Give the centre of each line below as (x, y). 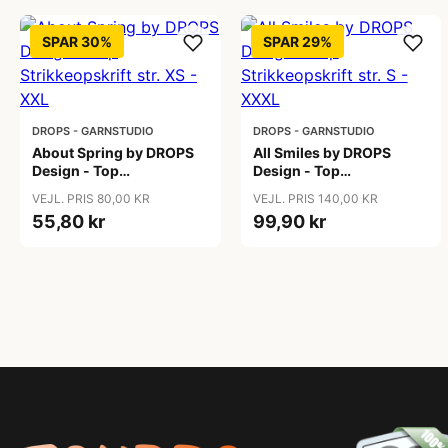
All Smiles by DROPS (321, 152)
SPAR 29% (297, 41)
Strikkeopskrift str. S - (327, 188)
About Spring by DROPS (113, 152)
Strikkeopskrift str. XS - (111, 188)
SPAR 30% (77, 41)
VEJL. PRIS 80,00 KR (91, 198)
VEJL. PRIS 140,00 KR (315, 198)
